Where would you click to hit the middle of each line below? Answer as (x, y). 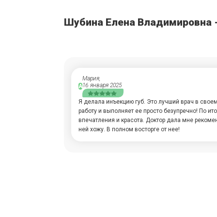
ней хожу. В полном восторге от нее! (129, 129)
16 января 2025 (102, 85)
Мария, (91, 78)
